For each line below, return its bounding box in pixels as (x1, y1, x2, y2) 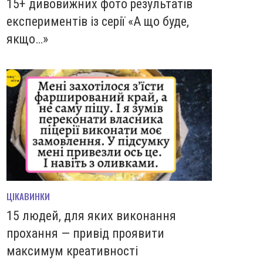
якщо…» (6, 31, 48, 46)
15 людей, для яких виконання (6, 208, 176, 224)
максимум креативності (6, 244, 138, 259)
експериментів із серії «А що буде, (6, 14, 189, 29)
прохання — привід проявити (6, 226, 164, 241)
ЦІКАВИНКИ (6, 190, 50, 203)
